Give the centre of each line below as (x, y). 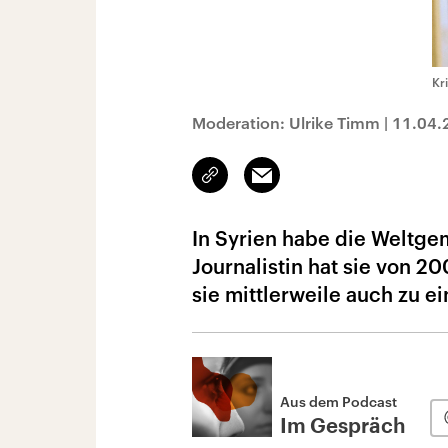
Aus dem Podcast (338, 401)
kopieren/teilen (257, 184)
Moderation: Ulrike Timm (286, 122)
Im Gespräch (343, 427)
